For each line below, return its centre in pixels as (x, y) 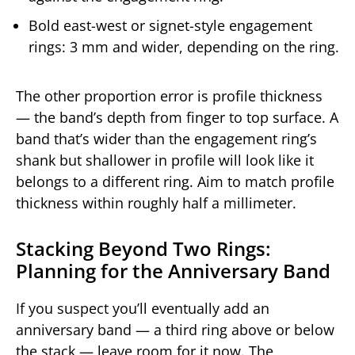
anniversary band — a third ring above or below (175, 330)
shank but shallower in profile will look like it (165, 160)
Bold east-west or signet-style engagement (170, 26)
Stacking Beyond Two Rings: (143, 249)
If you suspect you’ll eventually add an (143, 309)
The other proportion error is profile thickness (169, 96)
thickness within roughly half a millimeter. (156, 203)
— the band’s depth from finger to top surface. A (177, 118)
